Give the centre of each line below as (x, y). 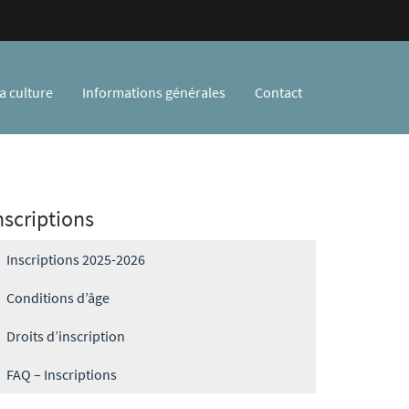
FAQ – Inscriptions (62, 374)
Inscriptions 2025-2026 (76, 259)
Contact (278, 92)
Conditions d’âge (58, 298)
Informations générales (154, 92)
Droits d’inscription (66, 336)
